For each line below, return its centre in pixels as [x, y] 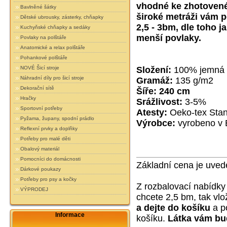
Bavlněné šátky [39, 7]
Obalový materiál [40, 148]
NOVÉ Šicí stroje [40, 67]
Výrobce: [156, 123]
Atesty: [152, 113]
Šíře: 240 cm [163, 91]
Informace [70, 215]
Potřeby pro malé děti [46, 138]
